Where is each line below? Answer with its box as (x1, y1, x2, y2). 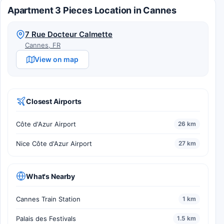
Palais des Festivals (16, 214, 76, 223)
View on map (34, 55, 78, 64)
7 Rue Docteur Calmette (25, 29, 112, 39)
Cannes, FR (25, 41, 60, 49)
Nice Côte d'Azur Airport (16, 139, 92, 148)
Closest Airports (26, 96, 81, 105)
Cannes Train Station (16, 195, 80, 203)
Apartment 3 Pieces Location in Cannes (7, 5, 176, 16)
